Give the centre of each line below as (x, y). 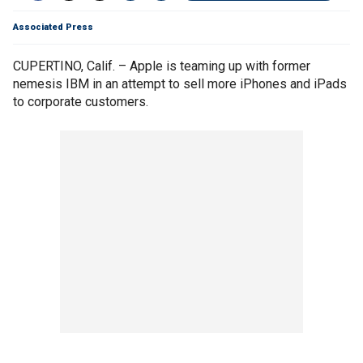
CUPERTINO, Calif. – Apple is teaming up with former (162, 66)
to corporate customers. (81, 102)
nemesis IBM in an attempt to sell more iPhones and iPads (180, 84)
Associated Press (53, 27)
